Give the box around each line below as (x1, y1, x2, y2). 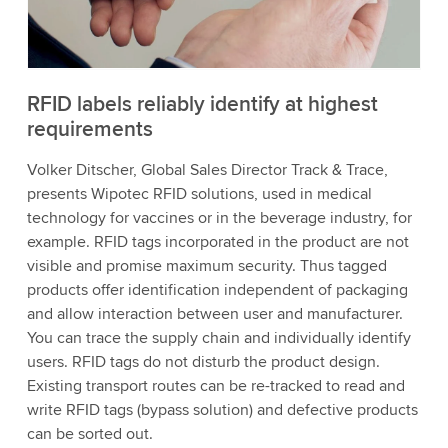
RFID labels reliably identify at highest (26, 92, 378, 118)
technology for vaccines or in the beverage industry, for (26, 208, 412, 229)
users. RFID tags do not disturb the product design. (26, 352, 380, 373)
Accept (69, 52, 119, 73)
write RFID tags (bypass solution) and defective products (26, 400, 418, 421)
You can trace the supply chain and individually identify (26, 328, 411, 349)
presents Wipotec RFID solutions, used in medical (26, 184, 372, 205)
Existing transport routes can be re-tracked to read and (26, 376, 405, 397)
